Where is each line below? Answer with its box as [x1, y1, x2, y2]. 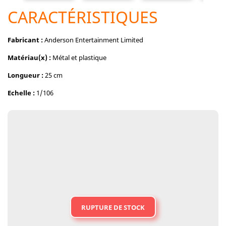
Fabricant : [8, 35, 43, 44]
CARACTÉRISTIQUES [8, 6, 158, 28]
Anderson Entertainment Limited [43, 35, 143, 44]
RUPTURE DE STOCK [81, 203, 145, 212]
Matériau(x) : [8, 53, 51, 62]
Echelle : [8, 88, 35, 97]
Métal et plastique [51, 53, 106, 62]
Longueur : [8, 71, 43, 80]
